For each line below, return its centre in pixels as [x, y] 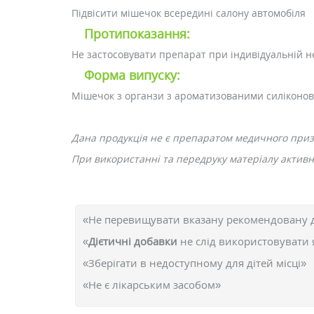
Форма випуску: [132, 75]
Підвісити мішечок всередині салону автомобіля [189, 13]
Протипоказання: [137, 34]
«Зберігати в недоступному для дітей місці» [194, 263]
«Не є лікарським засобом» [152, 285]
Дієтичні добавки [134, 241]
